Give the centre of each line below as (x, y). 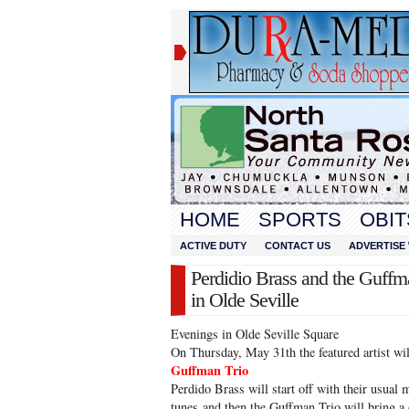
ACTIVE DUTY (213, 246)
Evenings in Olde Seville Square (255, 334)
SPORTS (300, 220)
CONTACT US (298, 246)
